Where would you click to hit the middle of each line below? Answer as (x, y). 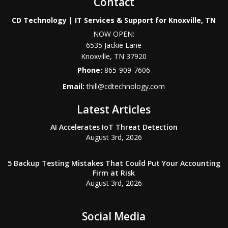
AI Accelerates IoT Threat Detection (114, 127)
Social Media (114, 216)
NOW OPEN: (114, 34)
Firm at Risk (114, 173)
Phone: (91, 70)
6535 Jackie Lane (114, 45)
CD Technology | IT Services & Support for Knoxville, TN (114, 20)
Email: (75, 86)
